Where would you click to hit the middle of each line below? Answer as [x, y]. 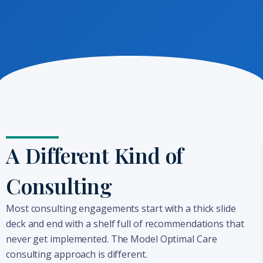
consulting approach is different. [77, 254]
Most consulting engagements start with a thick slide [121, 209]
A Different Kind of [95, 155]
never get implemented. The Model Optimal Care [112, 239]
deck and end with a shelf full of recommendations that [125, 224]
